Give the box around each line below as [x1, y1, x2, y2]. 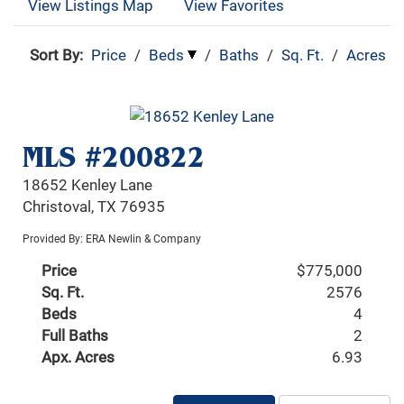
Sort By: [30, 44, 83, 65]
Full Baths [41, 325, 109, 346]
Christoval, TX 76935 [23, 196, 166, 217]
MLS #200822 [23, 139, 206, 176]
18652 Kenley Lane [23, 174, 153, 196]
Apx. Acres [41, 346, 115, 368]
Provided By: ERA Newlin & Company [23, 231, 202, 246]
